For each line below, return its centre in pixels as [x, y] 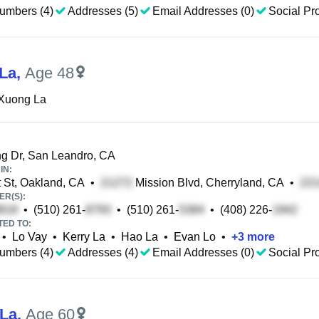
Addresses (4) [103, 252]
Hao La [140, 237]
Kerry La [84, 237]
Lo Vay [30, 237]
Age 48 [49, 73]
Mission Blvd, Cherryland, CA [208, 183]
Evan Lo [195, 237]
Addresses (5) [103, 11]
